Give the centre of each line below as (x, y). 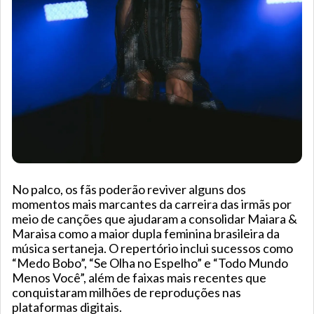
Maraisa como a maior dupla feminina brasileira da (146, 234)
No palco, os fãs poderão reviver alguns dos (129, 190)
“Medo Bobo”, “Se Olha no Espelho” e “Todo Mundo (150, 263)
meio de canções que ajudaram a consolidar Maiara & (155, 219)
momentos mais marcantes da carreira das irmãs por (152, 204)
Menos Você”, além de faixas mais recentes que (139, 278)
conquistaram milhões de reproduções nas (127, 293)
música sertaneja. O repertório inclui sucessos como (152, 248)
